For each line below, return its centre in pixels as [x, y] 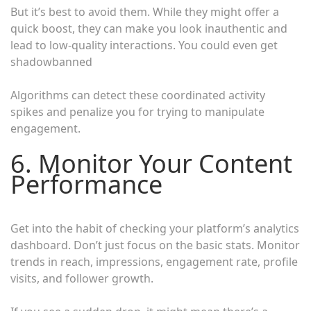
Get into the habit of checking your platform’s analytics [155, 228]
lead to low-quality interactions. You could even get [144, 45]
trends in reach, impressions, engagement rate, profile [154, 261]
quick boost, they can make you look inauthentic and [149, 28]
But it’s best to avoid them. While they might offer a [145, 11]
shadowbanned [51, 61]
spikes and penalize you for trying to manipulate [137, 111]
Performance [86, 184]
